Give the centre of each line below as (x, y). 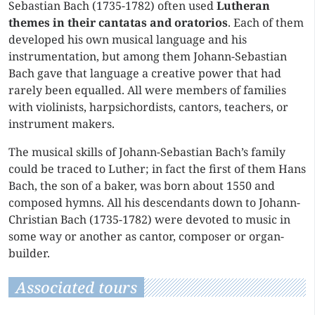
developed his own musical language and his (128, 39)
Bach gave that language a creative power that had (145, 73)
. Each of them (266, 22)
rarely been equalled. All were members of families (147, 90)
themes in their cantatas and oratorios (118, 22)
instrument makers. (62, 124)
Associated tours (76, 287)
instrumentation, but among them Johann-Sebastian (148, 56)
